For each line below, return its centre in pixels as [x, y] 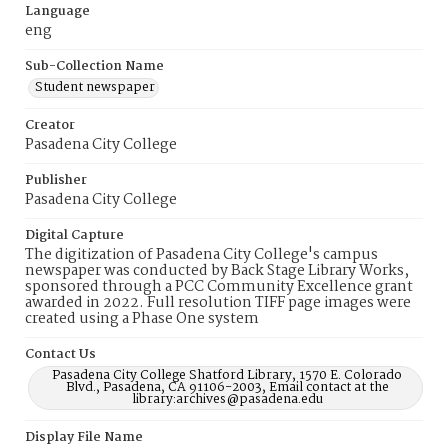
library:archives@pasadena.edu [227, 399]
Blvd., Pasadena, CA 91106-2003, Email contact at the [227, 387]
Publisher [56, 180]
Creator [50, 125]
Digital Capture [74, 235]
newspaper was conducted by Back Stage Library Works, [217, 271]
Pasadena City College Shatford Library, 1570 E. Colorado [227, 375]
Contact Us [60, 354]
